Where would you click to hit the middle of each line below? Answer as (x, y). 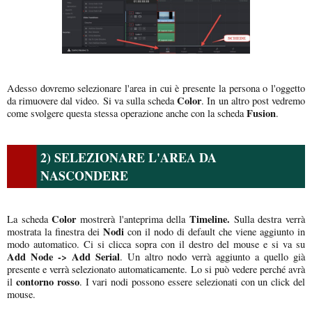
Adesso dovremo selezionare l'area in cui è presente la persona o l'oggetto (156, 88)
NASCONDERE (84, 175)
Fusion (261, 113)
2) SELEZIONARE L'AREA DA (128, 157)
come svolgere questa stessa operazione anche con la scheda (127, 113)
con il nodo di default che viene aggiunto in (214, 231)
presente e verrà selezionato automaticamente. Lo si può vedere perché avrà (156, 269)
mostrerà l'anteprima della (133, 219)
